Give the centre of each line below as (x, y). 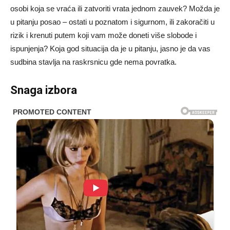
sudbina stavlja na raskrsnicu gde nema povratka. (93, 62)
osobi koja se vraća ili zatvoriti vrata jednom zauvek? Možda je (115, 8)
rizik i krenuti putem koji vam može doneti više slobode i (103, 35)
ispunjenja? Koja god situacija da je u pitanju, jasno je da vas (110, 48)
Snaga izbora (44, 90)
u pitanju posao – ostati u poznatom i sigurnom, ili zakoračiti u (112, 22)
